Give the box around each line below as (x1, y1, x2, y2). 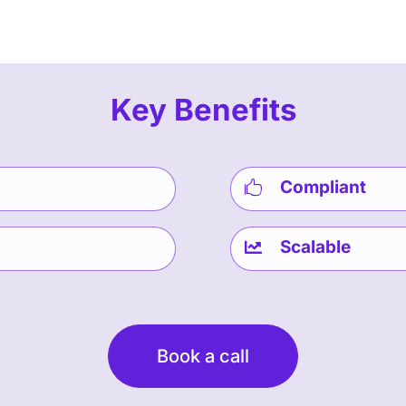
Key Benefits (110, 91, 296, 128)
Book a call (157, 344, 249, 367)
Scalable (279, 236, 351, 257)
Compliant (279, 176, 366, 198)
